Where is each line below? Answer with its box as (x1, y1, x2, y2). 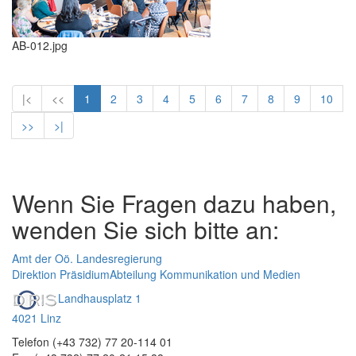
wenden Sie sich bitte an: (12, 212, 279, 246)
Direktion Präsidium (12, 266, 110, 282)
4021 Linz (12, 310, 61, 326)
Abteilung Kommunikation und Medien (110, 266, 300, 282)
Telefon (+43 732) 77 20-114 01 (12, 334, 172, 350)
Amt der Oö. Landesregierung (12, 250, 162, 266)
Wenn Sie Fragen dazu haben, (12, 186, 336, 220)
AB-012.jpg (12, 37, 68, 53)
